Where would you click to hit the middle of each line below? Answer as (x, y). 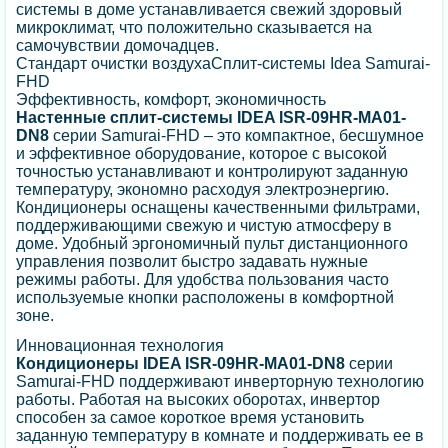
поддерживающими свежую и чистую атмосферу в (204, 226)
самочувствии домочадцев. (118, 46)
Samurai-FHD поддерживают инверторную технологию (220, 382)
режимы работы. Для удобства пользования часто (203, 280)
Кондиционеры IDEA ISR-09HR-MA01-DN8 (181, 364)
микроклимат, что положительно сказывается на (194, 28)
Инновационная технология (120, 346)
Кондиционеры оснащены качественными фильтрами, (218, 208)
